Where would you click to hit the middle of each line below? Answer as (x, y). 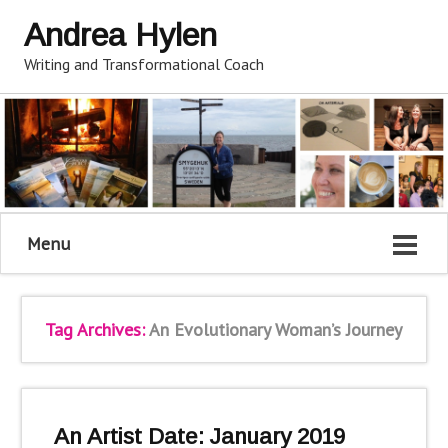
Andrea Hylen (120, 35)
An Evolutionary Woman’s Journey (276, 329)
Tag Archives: (97, 329)
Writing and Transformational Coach (144, 63)
